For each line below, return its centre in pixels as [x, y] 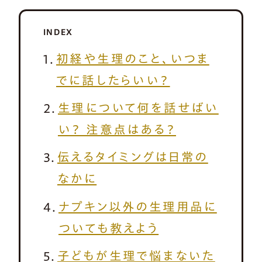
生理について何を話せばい [138, 108]
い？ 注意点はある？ [117, 130]
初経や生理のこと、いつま [132, 58]
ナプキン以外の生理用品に [137, 206]
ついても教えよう [108, 228]
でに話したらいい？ [113, 80]
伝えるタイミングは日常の [132, 157]
